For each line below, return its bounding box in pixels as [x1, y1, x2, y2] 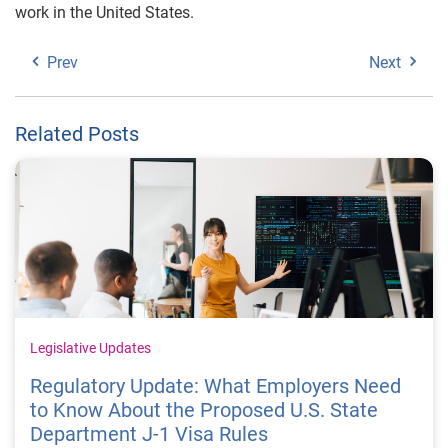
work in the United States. [15, 2, 194, 22]
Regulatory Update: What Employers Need [30, 374, 401, 399]
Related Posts [15, 121, 139, 146]
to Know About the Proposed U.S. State [30, 398, 378, 423]
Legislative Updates [30, 340, 151, 357]
